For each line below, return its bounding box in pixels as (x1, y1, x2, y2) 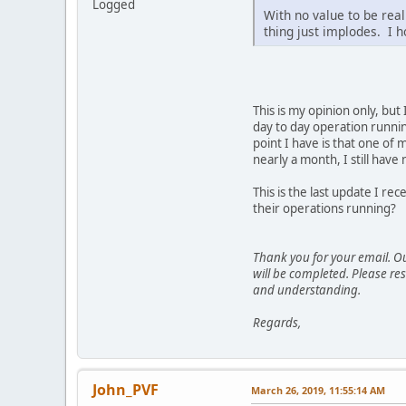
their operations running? (253, 200, 396, 217)
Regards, (253, 314, 301, 332)
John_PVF (92, 380, 159, 401)
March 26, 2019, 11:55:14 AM (251, 383, 385, 398)
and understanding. (253, 282, 361, 299)
